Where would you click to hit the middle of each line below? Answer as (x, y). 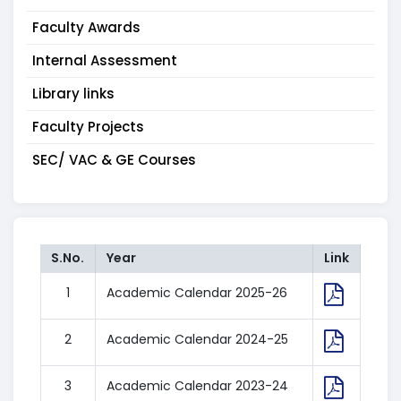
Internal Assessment (105, 60)
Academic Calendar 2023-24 (197, 386)
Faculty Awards (86, 27)
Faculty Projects (88, 127)
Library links (73, 94)
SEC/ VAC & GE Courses (114, 160)
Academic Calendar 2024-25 (197, 339)
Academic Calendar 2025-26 (197, 293)
